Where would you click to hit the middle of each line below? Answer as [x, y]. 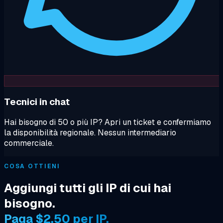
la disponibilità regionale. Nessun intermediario [90, 133]
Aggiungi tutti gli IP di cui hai [88, 188]
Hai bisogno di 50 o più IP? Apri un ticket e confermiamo [108, 122]
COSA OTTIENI [32, 167]
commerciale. [29, 143]
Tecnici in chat [37, 102]
